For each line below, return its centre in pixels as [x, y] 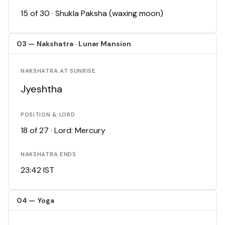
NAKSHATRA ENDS [48, 155]
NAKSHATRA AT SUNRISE [58, 71]
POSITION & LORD [48, 115]
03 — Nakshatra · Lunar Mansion [74, 44]
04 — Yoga [36, 201]
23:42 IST [37, 170]
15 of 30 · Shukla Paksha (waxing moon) [92, 14]
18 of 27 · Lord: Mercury [63, 131]
